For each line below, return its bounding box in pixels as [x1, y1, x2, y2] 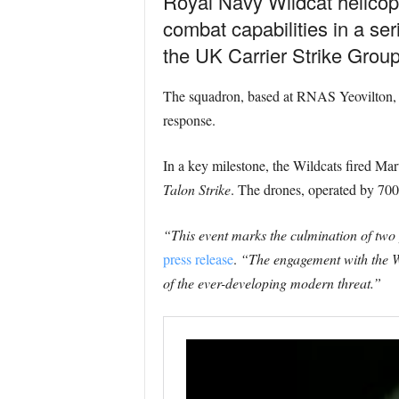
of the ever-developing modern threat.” [162, 273, 381, 292]
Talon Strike [162, 180, 231, 199]
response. [162, 110, 216, 129]
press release [162, 249, 233, 268]
